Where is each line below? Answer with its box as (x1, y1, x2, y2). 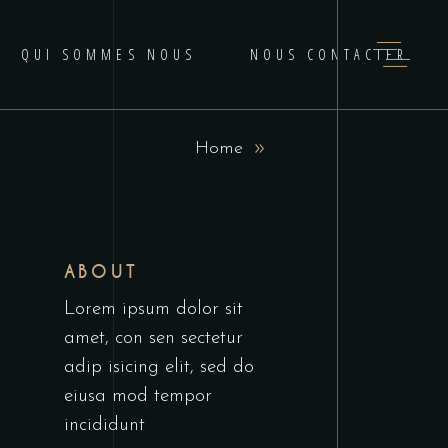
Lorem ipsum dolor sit (63, 300, 243, 319)
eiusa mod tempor (63, 387, 212, 406)
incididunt (63, 416, 145, 435)
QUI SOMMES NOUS (21, 45, 196, 64)
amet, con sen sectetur (63, 329, 243, 348)
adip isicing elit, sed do (63, 358, 254, 377)
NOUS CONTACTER (249, 45, 409, 64)
